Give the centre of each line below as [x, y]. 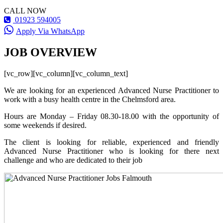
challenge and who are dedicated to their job [73, 160]
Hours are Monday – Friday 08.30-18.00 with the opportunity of [111, 116]
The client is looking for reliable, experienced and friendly [111, 142]
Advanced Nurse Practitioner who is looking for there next [111, 151]
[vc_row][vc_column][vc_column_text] [66, 73]
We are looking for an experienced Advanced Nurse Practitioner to [111, 90]
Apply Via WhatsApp [50, 31]
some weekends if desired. [45, 125]
